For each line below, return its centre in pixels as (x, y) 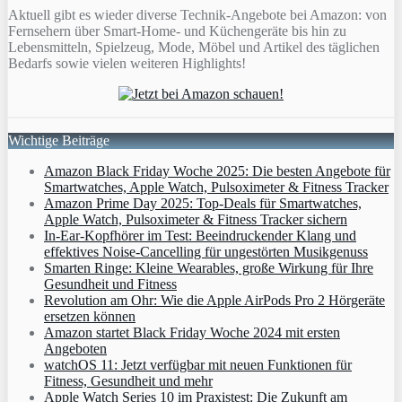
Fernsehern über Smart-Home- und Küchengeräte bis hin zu (177, 31)
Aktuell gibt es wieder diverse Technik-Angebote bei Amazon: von (197, 15)
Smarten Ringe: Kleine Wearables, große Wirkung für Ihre (209, 268)
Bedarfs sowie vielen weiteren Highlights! (127, 64)
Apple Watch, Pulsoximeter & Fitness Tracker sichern (196, 220)
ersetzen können (90, 317)
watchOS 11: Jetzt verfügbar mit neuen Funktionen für (198, 365)
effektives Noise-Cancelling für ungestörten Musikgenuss (206, 252)
